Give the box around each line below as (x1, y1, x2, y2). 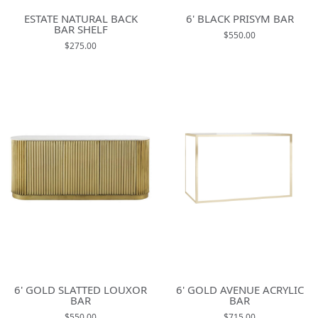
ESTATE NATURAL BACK (23, 11, 138, 26)
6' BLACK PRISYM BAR (185, 11, 294, 26)
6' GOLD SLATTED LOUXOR (14, 283, 147, 297)
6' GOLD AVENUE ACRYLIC (175, 283, 304, 297)
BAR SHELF (53, 21, 108, 36)
